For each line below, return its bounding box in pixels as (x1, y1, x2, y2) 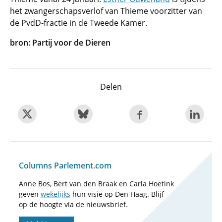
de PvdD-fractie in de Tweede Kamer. (10, 17, 147, 28)
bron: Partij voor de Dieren (10, 37, 112, 48)
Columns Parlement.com (19, 160, 111, 171)
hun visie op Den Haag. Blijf (70, 189, 164, 199)
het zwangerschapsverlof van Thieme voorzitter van (10, 5, 202, 16)
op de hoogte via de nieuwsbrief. (19, 200, 128, 209)
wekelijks (41, 189, 70, 199)
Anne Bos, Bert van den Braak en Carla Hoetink (19, 179, 174, 188)
